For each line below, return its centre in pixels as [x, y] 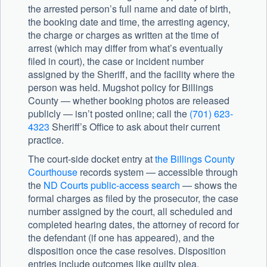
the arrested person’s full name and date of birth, [129, 9]
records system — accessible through [158, 172]
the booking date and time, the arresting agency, [129, 22]
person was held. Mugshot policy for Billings [121, 88]
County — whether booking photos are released [129, 101]
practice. [46, 140]
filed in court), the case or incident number [116, 61]
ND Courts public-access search [112, 185]
